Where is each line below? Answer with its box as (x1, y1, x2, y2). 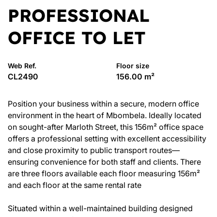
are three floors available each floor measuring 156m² (8, 169, 200, 178)
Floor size (116, 62, 149, 70)
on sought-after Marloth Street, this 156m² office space (8, 122, 203, 132)
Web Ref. (8, 62, 36, 70)
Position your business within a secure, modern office (8, 99, 199, 108)
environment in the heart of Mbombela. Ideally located (8, 110, 201, 120)
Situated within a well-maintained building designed (8, 203, 193, 213)
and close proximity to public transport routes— (8, 145, 180, 155)
